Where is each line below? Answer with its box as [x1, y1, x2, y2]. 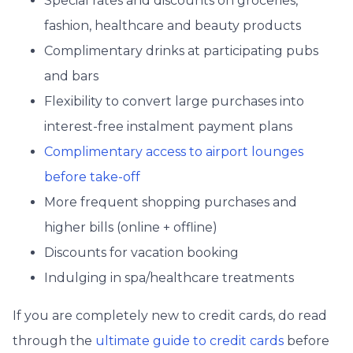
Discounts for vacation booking [44, 245, 239, 261]
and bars [44, 69, 98, 84]
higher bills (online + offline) [44, 220, 217, 236]
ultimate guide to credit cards [95, 333, 284, 349]
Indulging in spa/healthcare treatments [44, 270, 294, 286]
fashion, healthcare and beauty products [44, 18, 301, 34]
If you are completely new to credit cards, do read [13, 308, 327, 324]
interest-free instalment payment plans [44, 119, 292, 135]
